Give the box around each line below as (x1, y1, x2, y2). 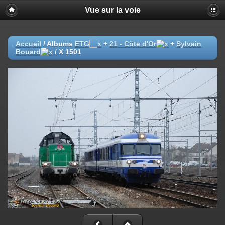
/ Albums (41, 40, 75, 48)
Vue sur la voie (84, 6, 141, 14)
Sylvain (176, 40, 201, 48)
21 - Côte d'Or (109, 40, 156, 48)
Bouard (16, 48, 41, 56)
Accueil (16, 40, 41, 48)
